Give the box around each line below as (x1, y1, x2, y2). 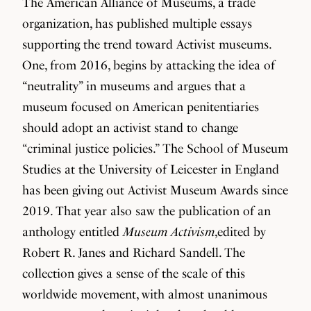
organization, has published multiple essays (22, 16, 252, 31)
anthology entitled (22, 224, 123, 239)
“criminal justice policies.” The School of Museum (22, 141, 288, 155)
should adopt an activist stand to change (22, 120, 238, 135)
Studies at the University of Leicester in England (22, 162, 279, 176)
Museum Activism (123, 224, 215, 239)
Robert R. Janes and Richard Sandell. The (22, 245, 245, 260)
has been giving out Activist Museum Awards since (22, 183, 288, 197)
